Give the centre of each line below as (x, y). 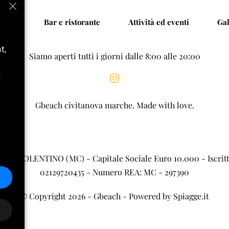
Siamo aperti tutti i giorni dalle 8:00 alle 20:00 (114, 56)
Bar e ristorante (72, 22)
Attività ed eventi (159, 22)
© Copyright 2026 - (57, 196)
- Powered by (147, 196)
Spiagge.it (191, 196)
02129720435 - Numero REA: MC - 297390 (114, 172)
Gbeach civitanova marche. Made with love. (114, 105)
